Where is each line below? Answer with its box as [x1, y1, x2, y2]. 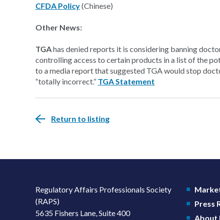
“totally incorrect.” [35, 77, 98, 86]
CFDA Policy [35, 1, 80, 10]
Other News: [35, 23, 82, 32]
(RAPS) [35, 196, 59, 206]
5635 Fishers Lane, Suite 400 [35, 208, 130, 218]
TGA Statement [98, 77, 155, 86]
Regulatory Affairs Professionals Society [35, 185, 171, 194]
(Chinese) [80, 1, 113, 10]
